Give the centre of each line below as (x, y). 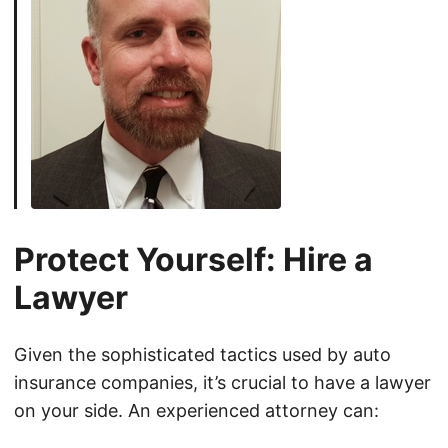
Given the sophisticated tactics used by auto (202, 355)
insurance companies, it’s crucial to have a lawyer (222, 383)
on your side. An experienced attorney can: (196, 411)
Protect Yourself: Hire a (193, 260)
